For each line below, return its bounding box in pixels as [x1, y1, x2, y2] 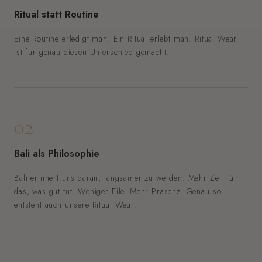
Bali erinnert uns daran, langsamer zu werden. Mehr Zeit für [14, 171, 237, 184]
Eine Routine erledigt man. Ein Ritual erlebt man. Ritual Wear [14, 32, 237, 44]
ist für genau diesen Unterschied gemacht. [14, 46, 170, 58]
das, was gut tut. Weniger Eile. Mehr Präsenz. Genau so [14, 185, 222, 197]
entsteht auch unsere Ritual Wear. [14, 198, 137, 211]
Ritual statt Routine [14, 6, 99, 21]
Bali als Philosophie [14, 146, 99, 160]
